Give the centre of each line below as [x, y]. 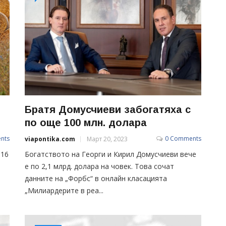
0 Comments [183, 138]
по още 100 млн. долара [86, 122]
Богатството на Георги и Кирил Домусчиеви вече [110, 154]
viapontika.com [50, 139]
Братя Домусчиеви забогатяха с [108, 109]
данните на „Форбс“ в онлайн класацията [96, 178]
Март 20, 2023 [107, 139]
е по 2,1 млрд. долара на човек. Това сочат [99, 166]
